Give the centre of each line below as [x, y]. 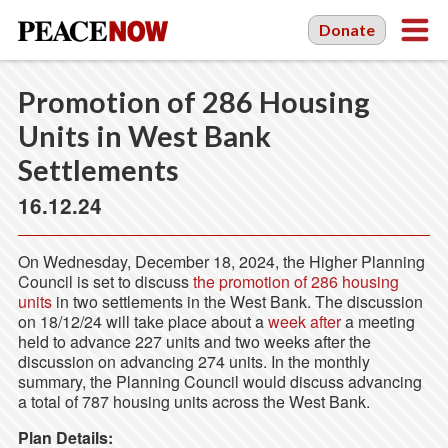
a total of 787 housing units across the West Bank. [193, 401]
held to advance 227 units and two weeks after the [194, 341]
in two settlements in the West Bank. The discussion [237, 301]
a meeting [377, 321]
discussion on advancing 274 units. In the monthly [193, 361]
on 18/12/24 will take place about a [142, 321]
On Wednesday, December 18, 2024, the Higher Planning [221, 261]
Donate [347, 29]
